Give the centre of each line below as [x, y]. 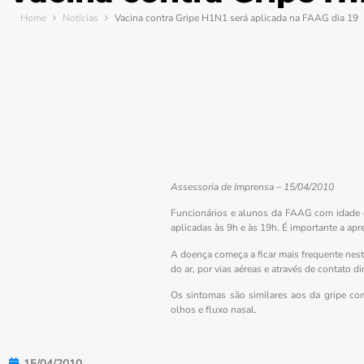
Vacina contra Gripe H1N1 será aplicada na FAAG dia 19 [236, 18]
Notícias [80, 18]
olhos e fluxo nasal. [214, 310]
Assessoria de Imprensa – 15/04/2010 [252, 187]
